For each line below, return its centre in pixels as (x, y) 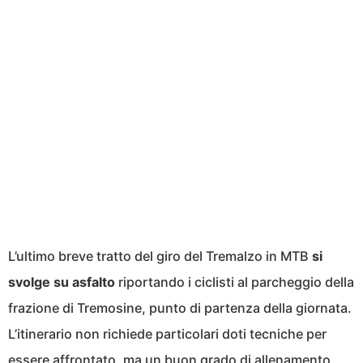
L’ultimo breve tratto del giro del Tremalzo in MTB (160, 256)
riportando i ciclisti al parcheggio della (235, 282)
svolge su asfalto (62, 282)
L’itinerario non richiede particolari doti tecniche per (167, 333)
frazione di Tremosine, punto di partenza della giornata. (180, 307)
